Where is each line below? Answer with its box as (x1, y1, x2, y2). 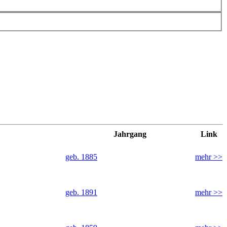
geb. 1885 (65, 152, 97, 161)
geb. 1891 (65, 187, 97, 197)
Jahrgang (113, 129, 146, 138)
